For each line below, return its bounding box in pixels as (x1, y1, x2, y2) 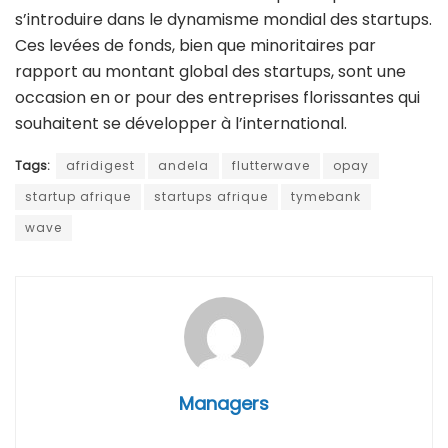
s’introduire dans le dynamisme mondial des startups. (15, 7, 432, 31)
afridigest (66, 156, 135, 174)
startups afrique (154, 187, 268, 205)
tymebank (291, 187, 361, 205)
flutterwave (232, 156, 310, 174)
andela (158, 156, 209, 174)
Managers (179, 390, 269, 416)
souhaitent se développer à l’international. (15, 111, 351, 135)
